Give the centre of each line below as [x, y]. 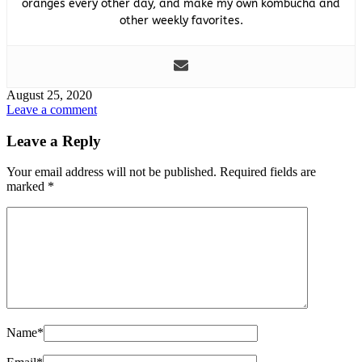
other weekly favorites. [181, 20]
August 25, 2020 [49, 95]
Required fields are [268, 172]
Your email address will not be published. [112, 172]
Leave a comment [52, 109]
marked [27, 187]
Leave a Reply [54, 141]
